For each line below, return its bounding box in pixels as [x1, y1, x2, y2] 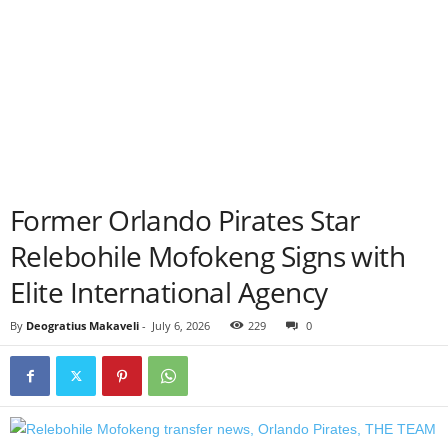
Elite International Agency [10, 273, 328, 311]
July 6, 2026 [152, 318, 210, 333]
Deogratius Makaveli [26, 318, 139, 333]
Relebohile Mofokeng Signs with [10, 237, 406, 275]
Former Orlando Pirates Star [10, 201, 360, 239]
